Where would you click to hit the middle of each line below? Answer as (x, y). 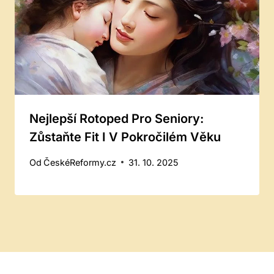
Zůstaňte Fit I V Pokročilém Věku (125, 137)
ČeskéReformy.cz (80, 162)
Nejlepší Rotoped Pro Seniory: (117, 119)
